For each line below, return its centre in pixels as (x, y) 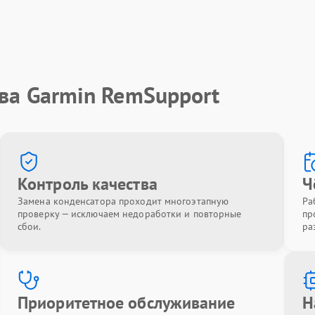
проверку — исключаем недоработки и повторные (130, 214)
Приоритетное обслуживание (127, 303)
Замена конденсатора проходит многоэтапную (123, 201)
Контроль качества (88, 184)
